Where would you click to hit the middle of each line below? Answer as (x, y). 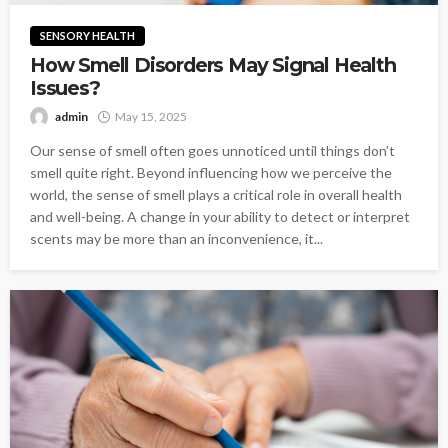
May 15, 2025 (151, 117)
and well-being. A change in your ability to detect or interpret (220, 217)
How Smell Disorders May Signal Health (213, 65)
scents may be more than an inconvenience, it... (176, 239)
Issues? (65, 88)
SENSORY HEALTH (87, 36)
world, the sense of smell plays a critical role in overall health (216, 195)
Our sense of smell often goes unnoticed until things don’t (212, 151)
